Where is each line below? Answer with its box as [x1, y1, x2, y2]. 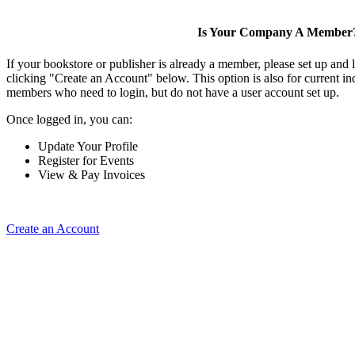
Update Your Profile [38, 139, 138, 153]
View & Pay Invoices [38, 167, 145, 181]
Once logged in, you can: [6, 112, 132, 126]
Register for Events [38, 153, 134, 167]
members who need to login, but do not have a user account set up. [6, 85, 339, 99]
